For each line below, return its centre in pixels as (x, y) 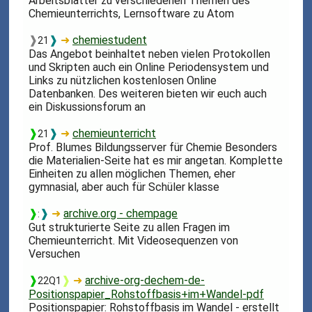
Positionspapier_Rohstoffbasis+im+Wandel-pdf (147, 295)
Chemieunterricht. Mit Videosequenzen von (134, 241)
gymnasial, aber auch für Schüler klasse (124, 187)
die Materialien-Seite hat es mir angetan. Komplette (156, 161)
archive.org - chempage (121, 214)
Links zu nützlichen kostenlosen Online (123, 81)
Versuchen (55, 254)
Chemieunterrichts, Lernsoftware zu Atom (132, 14)
